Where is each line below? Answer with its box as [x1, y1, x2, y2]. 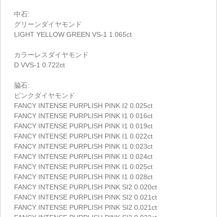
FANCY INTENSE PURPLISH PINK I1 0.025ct [14, 162, 153, 170]
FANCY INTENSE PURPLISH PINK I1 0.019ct [14, 122, 153, 130]
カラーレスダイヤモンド [14, 50, 89, 59]
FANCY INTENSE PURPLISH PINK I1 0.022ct [14, 132, 153, 140]
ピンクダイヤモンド [14, 91, 75, 99]
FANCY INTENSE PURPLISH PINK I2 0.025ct [14, 101, 153, 109]
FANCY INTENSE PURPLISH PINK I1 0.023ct [14, 142, 153, 150]
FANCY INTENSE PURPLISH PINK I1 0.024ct [14, 152, 153, 160]
